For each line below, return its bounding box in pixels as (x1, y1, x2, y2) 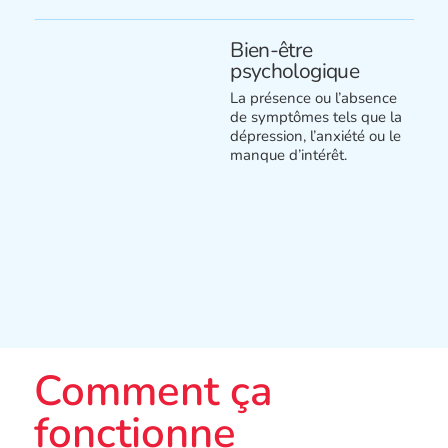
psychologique (230, 57, 360, 86)
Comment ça (34, 363, 274, 421)
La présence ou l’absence (230, 87, 398, 108)
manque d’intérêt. (230, 144, 348, 165)
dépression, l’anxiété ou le (230, 125, 402, 146)
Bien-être (230, 36, 313, 65)
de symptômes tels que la (230, 106, 403, 127)
